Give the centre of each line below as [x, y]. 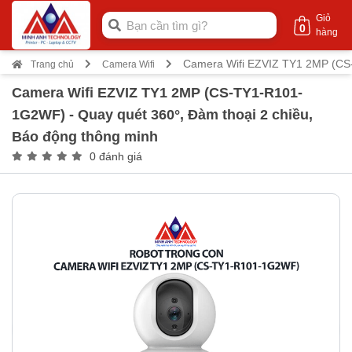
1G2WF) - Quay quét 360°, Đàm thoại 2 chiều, [162, 115]
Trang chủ [52, 64]
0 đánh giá [114, 156]
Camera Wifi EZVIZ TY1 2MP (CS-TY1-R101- [157, 93]
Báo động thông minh [85, 137]
